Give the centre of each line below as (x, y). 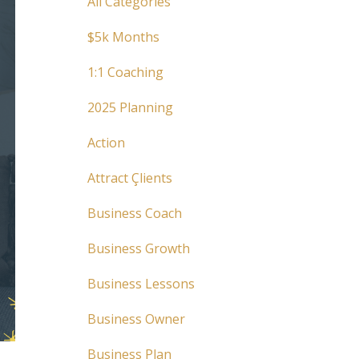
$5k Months (123, 37)
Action (106, 143)
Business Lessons (141, 284)
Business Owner (136, 319)
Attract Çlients (129, 178)
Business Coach (134, 213)
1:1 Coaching (125, 72)
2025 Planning (130, 107)
